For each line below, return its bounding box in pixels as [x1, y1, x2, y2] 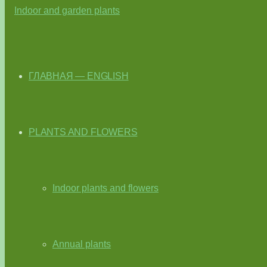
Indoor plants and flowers [52, 183, 159, 193]
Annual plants [52, 239, 111, 249]
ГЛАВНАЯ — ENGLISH [29, 71, 129, 81]
